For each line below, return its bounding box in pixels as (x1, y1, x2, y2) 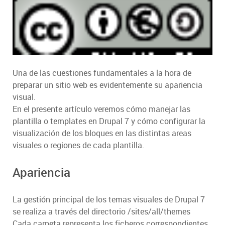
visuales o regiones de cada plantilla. (13, 140, 144, 151)
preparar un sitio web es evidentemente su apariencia (13, 79, 202, 91)
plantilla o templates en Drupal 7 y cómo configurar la (13, 116, 205, 127)
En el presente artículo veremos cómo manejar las (13, 103, 190, 115)
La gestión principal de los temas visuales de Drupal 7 (13, 194, 205, 205)
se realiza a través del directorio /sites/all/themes (13, 206, 190, 217)
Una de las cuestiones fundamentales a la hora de (13, 67, 191, 79)
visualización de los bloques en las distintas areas (13, 128, 191, 139)
